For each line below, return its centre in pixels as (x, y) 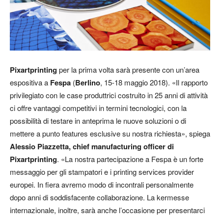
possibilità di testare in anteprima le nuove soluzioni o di (98, 121)
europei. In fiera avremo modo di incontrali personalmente (102, 185)
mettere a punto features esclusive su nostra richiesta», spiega (110, 134)
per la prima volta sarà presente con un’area (128, 70)
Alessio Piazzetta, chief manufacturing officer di (92, 147)
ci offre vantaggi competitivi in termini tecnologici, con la (98, 108)
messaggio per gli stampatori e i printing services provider (102, 172)
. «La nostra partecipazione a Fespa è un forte (130, 159)
